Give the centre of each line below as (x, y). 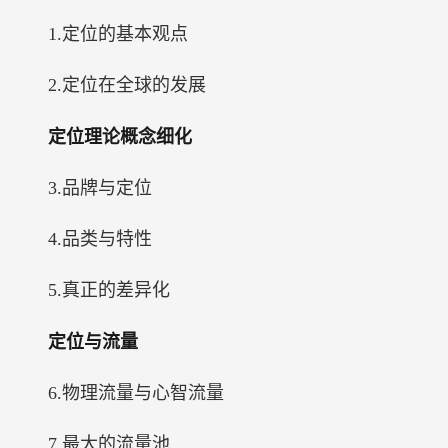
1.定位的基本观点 (118, 34)
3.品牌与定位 (100, 188)
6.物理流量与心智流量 (136, 393)
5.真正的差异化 (109, 290)
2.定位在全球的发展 (127, 85)
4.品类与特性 (100, 239)
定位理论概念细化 (120, 137)
